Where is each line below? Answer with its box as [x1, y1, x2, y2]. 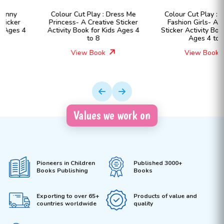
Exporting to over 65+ [36, 192, 99, 200]
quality [133, 199, 153, 208]
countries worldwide [36, 199, 96, 208]
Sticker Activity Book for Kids [123, 25, 214, 35]
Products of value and [133, 192, 197, 200]
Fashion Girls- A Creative [129, 17, 208, 27]
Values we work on [73, 107, 150, 122]
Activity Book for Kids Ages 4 [9, 25, 101, 35]
